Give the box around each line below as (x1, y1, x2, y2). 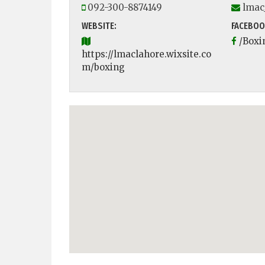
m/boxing (82, 61, 125, 73)
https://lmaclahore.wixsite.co (82, 48, 211, 60)
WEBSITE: (82, 20, 117, 31)
